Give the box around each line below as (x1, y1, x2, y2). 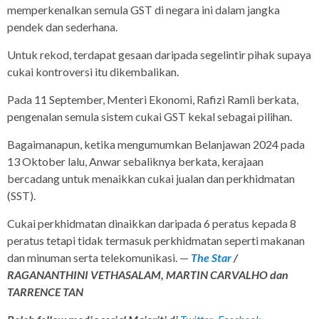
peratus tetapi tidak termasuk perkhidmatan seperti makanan (7, 234, 305, 248)
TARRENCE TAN (7, 285, 83, 299)
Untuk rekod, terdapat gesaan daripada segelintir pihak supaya (7, 48, 311, 62)
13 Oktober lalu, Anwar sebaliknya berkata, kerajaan (7, 155, 263, 169)
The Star (191, 251, 231, 265)
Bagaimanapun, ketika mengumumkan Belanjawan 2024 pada (7, 137, 305, 152)
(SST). (7, 189, 36, 203)
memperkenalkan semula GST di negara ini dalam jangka (7, 3, 280, 17)
